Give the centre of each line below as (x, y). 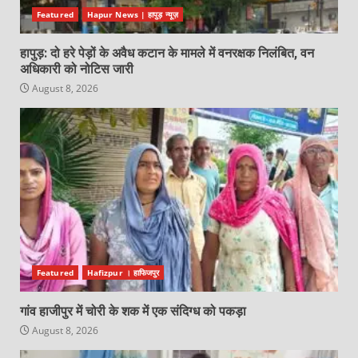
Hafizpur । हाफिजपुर (123, 273)
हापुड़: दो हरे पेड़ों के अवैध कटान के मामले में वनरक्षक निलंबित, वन (167, 54)
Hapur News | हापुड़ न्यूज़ (132, 15)
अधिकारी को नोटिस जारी (77, 70)
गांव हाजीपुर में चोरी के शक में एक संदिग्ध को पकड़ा (133, 312)
